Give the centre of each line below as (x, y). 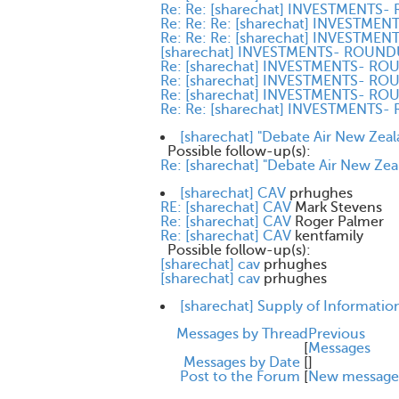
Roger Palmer (339, 222)
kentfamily (329, 236)
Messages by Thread (242, 334)
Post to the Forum (240, 377)
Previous (337, 334)
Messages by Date (242, 362)
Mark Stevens (338, 208)
